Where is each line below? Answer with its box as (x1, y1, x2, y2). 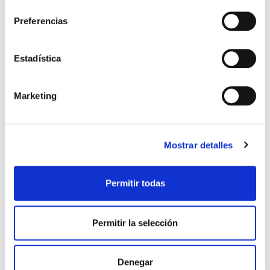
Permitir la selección (92, 217, 178, 228)
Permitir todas (105, 178, 165, 189)
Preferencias (14, 16, 68, 27)
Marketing (14, 90, 57, 101)
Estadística (14, 53, 61, 64)
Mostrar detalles (163, 139, 233, 150)
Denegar (117, 257, 153, 268)
